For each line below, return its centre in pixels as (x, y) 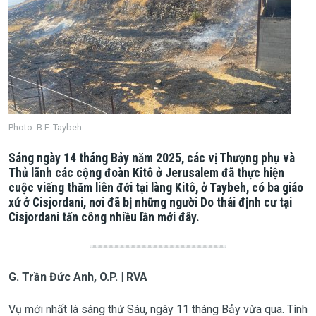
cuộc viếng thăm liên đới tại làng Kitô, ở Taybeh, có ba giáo (156, 187)
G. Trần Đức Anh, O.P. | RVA (78, 276)
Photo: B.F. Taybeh (45, 127)
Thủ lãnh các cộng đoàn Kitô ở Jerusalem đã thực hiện (146, 172)
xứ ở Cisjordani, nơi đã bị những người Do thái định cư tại (150, 202)
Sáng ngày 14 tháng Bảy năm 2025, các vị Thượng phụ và (151, 158)
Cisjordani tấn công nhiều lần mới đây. (104, 217)
